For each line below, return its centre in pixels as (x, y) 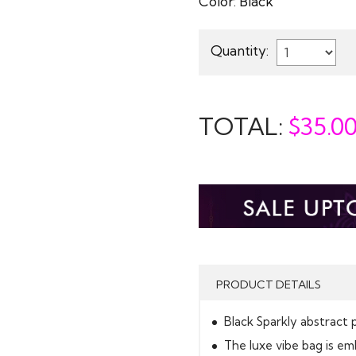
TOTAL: (244, 126)
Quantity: (240, 50)
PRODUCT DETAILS (269, 284)
